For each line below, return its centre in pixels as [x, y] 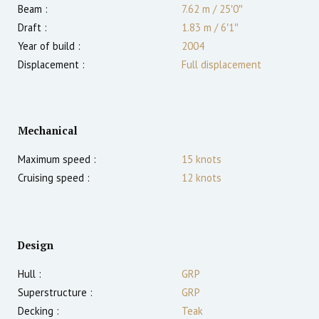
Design [36, 246]
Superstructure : [55, 293]
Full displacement [221, 65]
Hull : [30, 274]
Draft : [32, 28]
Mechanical [48, 131]
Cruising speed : [54, 178]
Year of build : [49, 46]
